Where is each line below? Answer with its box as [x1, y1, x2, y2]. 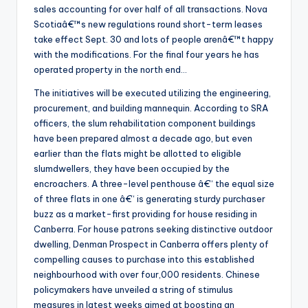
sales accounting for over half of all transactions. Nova [34, 3, 267, 15]
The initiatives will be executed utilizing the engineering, [34, 87, 271, 99]
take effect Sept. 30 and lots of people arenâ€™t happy [34, 34, 274, 45]
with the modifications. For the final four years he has [34, 49, 259, 60]
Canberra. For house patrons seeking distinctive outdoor [34, 223, 273, 235]
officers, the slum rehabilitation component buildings [34, 118, 256, 129]
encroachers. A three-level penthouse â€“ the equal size [34, 178, 274, 190]
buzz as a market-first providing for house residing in [34, 208, 257, 220]
